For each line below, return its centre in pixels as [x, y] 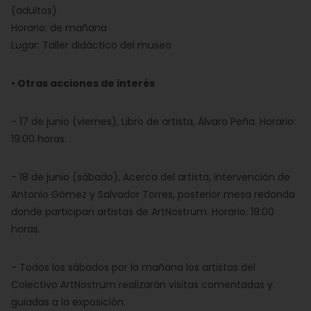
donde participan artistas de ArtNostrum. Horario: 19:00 [143, 212]
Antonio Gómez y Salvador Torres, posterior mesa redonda [153, 194]
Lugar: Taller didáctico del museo [91, 45]
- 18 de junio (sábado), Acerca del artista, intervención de [151, 177]
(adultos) [34, 10]
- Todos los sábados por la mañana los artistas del [133, 267]
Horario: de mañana [59, 28]
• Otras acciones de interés [83, 83]
